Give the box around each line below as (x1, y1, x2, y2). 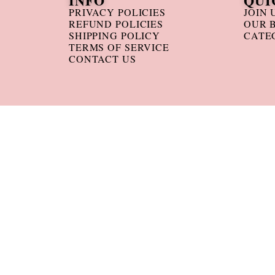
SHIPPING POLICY (69, 29, 161, 42)
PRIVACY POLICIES (69, 6, 166, 18)
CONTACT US (69, 52, 136, 65)
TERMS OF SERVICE (69, 41, 169, 53)
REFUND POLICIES (69, 17, 164, 30)
